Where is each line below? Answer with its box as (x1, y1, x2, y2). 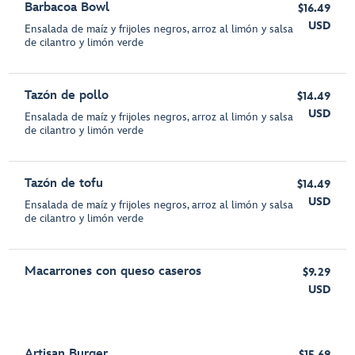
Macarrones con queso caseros (25, 264, 202, 279)
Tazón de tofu (25, 176, 104, 191)
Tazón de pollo (25, 88, 109, 103)
